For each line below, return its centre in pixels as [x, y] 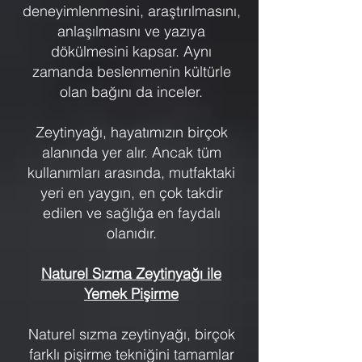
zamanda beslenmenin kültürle [131, 71]
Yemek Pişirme [131, 293]
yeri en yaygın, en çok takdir [131, 192]
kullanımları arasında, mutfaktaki [131, 172]
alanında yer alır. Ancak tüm [131, 152]
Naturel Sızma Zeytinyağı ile [131, 273]
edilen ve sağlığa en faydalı [131, 213]
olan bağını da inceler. [131, 91]
